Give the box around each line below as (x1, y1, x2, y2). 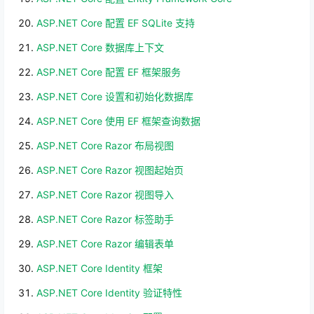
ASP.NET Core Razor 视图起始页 (36, 164, 184, 176)
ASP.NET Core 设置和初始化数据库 (36, 90, 193, 102)
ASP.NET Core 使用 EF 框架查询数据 (36, 115, 200, 127)
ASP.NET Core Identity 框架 (36, 262, 163, 274)
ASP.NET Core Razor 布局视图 (36, 139, 174, 151)
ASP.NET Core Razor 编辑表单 (36, 238, 174, 250)
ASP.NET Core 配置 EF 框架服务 (36, 66, 181, 78)
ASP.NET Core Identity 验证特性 (36, 287, 182, 299)
